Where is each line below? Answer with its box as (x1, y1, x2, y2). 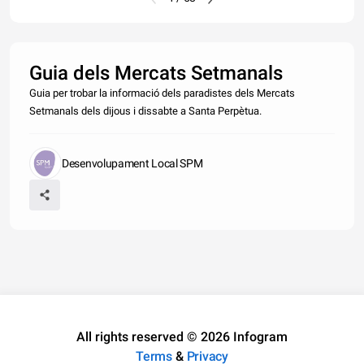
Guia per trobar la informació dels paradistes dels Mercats (29, 87, 295, 99)
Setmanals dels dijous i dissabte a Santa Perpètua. (29, 105, 262, 117)
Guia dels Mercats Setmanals (29, 62, 283, 84)
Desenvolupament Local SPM (62, 157, 203, 170)
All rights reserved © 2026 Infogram (76, 329, 288, 344)
